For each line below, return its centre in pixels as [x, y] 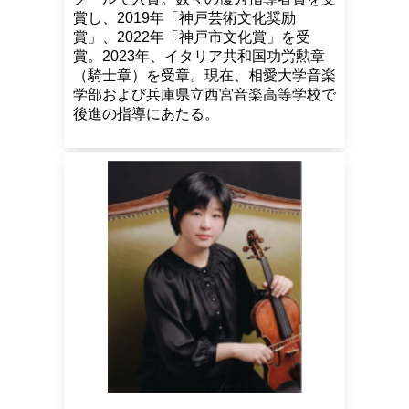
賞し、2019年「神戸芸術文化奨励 [184, 17]
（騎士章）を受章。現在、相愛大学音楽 [204, 75]
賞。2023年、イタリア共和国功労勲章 [199, 56]
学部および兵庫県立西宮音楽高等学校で [204, 94]
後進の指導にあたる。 [146, 113]
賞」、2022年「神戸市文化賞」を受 [192, 37]
